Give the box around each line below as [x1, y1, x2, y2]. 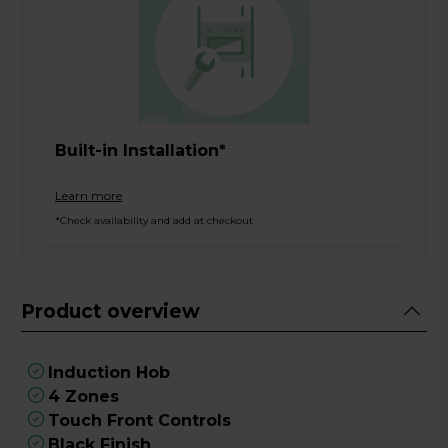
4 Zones [48, 387, 119, 406]
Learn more [55, 188, 122, 203]
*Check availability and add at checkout [55, 214, 253, 227]
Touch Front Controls [48, 411, 231, 430]
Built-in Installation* [55, 141, 226, 160]
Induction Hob [48, 363, 170, 382]
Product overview [21, 299, 200, 323]
